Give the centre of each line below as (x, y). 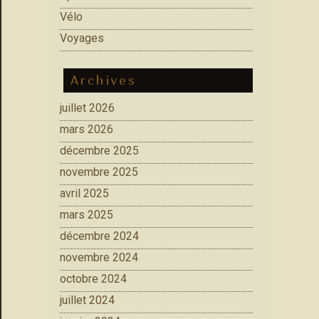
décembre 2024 (99, 236)
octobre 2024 (93, 278)
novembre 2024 (99, 257)
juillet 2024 (87, 300)
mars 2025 (87, 214)
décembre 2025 (99, 150)
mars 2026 (87, 129)
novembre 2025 (99, 172)
